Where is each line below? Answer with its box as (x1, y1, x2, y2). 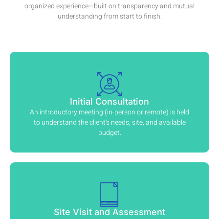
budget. (98, 128, 121, 138)
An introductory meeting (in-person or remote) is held (30, 107, 189, 118)
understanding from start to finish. (57, 11, 162, 22)
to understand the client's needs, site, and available (33, 117, 186, 128)
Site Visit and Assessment (54, 207, 165, 218)
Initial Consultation (70, 96, 149, 107)
